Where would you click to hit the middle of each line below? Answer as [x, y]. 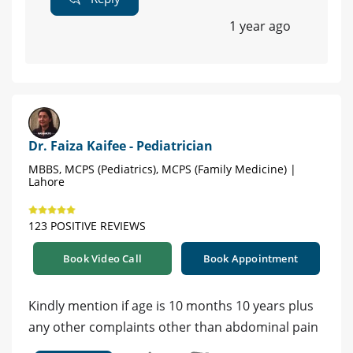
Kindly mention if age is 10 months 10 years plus [171, 305]
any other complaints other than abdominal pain [173, 327]
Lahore [46, 181]
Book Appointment [251, 258]
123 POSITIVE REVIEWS [87, 225]
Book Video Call [102, 258]
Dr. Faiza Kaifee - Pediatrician [121, 145]
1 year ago [260, 26]
